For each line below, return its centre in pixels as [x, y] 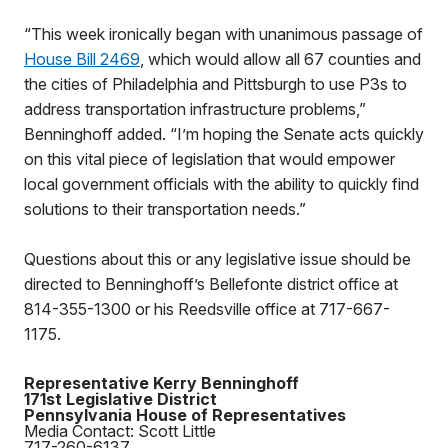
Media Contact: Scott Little [120, 431]
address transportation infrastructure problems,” [195, 109]
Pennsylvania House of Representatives [185, 415]
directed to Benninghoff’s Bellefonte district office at [211, 284]
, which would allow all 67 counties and [280, 59]
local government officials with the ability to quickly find [221, 184]
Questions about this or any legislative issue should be [217, 259]
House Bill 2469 [82, 59]
